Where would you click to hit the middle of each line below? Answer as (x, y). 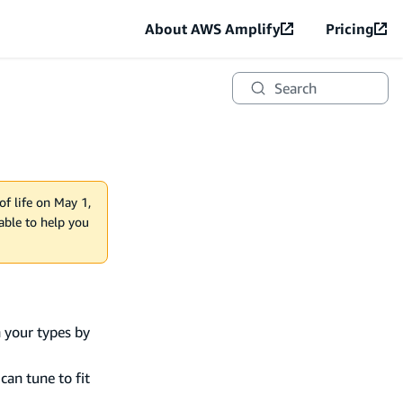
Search (295, 88)
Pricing (350, 29)
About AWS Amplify (213, 29)
